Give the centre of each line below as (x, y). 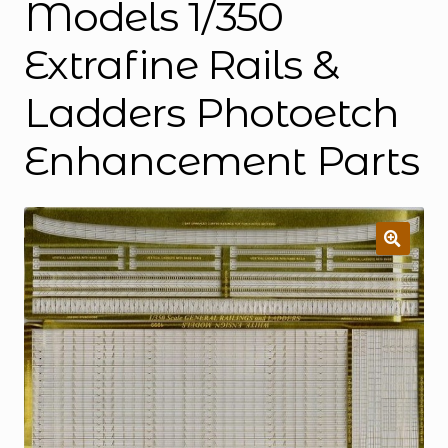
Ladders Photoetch (211, 113)
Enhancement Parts (221, 161)
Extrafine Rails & (181, 65)
